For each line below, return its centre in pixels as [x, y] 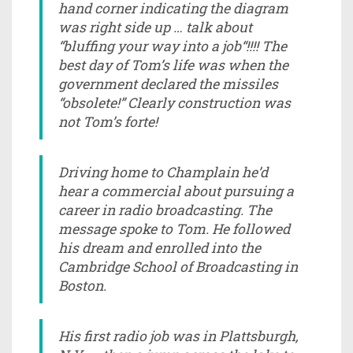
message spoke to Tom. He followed [174, 229]
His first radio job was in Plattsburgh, [178, 336]
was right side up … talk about [155, 27]
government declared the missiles [168, 84]
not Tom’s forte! [108, 121]
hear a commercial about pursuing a [176, 191]
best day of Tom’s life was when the [173, 65]
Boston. [82, 285]
